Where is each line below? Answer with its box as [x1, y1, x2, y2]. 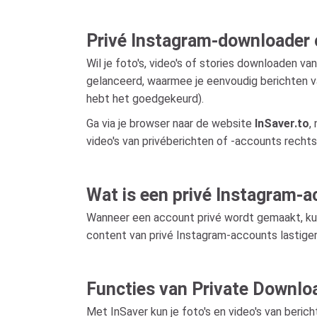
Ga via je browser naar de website [86, 116, 255, 130]
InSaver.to [255, 116, 309, 130]
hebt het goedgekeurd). [86, 91, 204, 105]
